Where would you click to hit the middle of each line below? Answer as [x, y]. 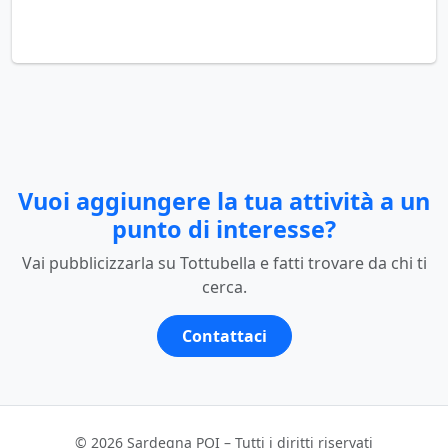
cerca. [224, 286]
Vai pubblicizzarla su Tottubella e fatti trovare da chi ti [224, 262]
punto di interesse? [224, 228]
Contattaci [224, 335]
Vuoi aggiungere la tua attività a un [224, 200]
